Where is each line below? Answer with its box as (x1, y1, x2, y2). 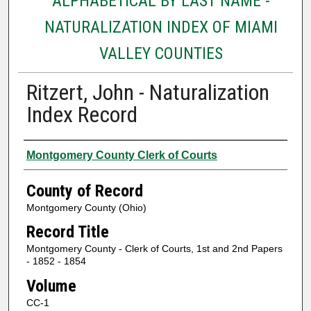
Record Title (26, 222, 109, 242)
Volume (26, 276, 76, 296)
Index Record (26, 101, 137, 128)
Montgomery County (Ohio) (26, 201, 146, 213)
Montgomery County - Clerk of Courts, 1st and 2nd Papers (26, 243, 283, 255)
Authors (23, 143, 78, 163)
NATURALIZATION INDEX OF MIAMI (44, 17, 278, 37)
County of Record (26, 180, 143, 201)
